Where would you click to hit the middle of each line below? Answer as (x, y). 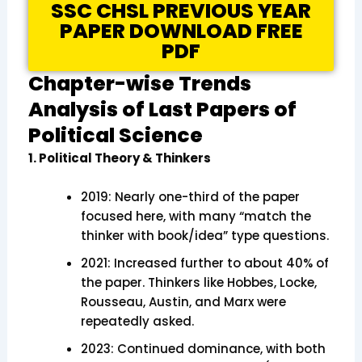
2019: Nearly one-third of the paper (190, 196)
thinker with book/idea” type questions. (204, 235)
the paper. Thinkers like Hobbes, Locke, (198, 282)
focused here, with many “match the (196, 216)
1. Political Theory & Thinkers (119, 158)
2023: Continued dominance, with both (203, 348)
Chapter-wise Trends (139, 83)
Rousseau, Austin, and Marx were (183, 301)
